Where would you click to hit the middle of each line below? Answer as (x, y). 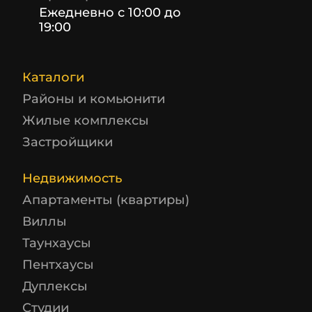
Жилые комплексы (86, 120)
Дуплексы (55, 286)
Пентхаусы (58, 265)
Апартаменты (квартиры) (106, 200)
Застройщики (68, 142)
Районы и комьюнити (94, 99)
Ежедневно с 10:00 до (110, 13)
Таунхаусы (57, 243)
